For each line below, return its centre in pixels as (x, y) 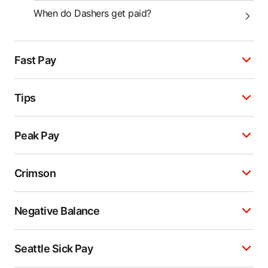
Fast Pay (35, 60)
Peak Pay (37, 135)
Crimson (35, 173)
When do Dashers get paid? (92, 13)
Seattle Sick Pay (54, 248)
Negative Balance (57, 211)
